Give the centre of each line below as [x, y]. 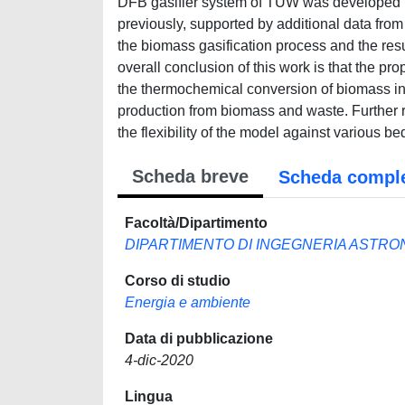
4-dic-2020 [159, 360]
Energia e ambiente [188, 302]
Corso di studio [178, 281]
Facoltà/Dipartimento [196, 223]
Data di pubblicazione [199, 339]
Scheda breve [190, 176]
